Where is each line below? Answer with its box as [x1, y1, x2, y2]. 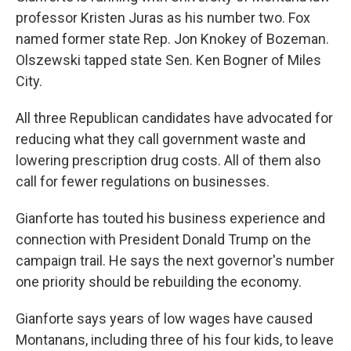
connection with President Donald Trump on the [16, 231, 311, 248]
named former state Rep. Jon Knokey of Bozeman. [16, 31, 329, 47]
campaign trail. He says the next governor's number [16, 252, 335, 269]
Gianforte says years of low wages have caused [16, 310, 313, 327]
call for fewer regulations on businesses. [16, 173, 270, 190]
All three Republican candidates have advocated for [16, 110, 333, 126]
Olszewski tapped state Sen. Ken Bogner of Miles [16, 52, 321, 68]
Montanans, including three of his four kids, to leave [16, 331, 334, 348]
